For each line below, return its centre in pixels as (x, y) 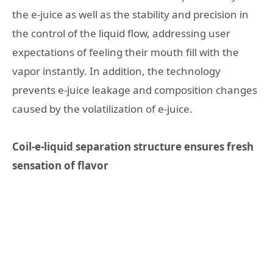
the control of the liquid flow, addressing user (121, 33)
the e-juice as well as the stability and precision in (130, 14)
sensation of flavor (60, 166)
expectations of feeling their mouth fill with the (126, 52)
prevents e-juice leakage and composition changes (135, 90)
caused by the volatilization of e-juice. (102, 108)
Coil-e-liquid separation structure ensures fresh (133, 147)
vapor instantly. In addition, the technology (116, 71)
